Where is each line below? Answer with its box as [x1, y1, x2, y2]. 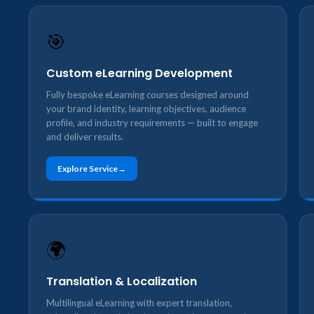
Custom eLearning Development [46, 65, 233, 81]
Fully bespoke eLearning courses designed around [46, 89, 249, 100]
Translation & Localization [46, 273, 197, 289]
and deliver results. [46, 131, 123, 142]
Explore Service [57, 163, 118, 174]
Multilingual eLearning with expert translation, [46, 297, 232, 308]
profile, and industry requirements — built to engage [46, 117, 258, 128]
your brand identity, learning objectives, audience [46, 103, 246, 114]
